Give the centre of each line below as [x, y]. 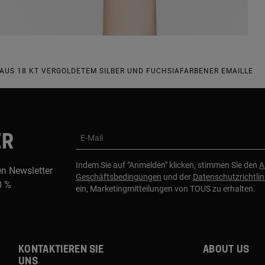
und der [177, 177]
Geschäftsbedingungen [119, 177]
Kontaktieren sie [61, 249]
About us [226, 249]
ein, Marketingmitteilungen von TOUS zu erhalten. [166, 188]
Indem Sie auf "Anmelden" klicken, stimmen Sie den [167, 165]
